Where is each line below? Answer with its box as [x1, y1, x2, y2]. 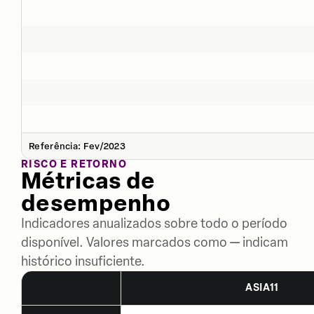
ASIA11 [245, 281, 279, 294]
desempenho [21, 189, 171, 217]
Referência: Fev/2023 [29, 140, 125, 151]
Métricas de [21, 167, 156, 194]
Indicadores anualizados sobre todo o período [21, 215, 287, 231]
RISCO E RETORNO [21, 158, 127, 170]
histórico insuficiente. [21, 253, 145, 269]
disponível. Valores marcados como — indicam [21, 234, 288, 250]
